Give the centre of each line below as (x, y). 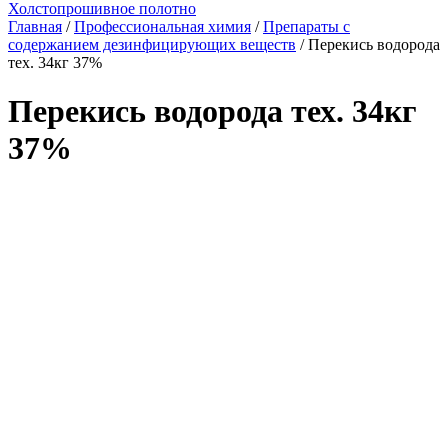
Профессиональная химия (162, 26)
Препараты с (306, 26)
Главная (35, 26)
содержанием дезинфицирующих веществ (152, 44)
